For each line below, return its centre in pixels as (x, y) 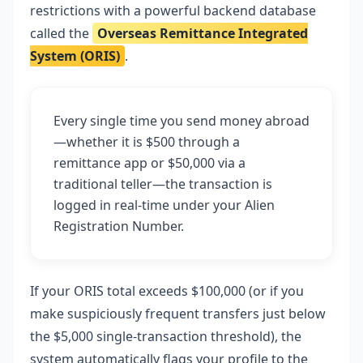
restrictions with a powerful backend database (173, 11)
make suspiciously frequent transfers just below (178, 314)
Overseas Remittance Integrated (203, 33)
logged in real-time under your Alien (164, 205)
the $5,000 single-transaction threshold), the (166, 336)
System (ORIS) (75, 56)
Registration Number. (119, 226)
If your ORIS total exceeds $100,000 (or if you (167, 291)
